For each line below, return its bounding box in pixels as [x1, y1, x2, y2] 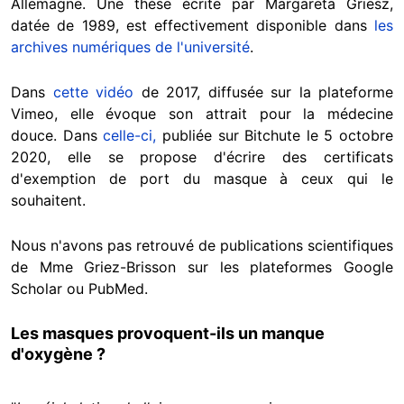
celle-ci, [103, 126, 157, 145]
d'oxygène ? [11, 344, 109, 364]
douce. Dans [11, 126, 104, 145]
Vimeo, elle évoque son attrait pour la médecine [11, 105, 393, 124]
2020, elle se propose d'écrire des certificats [11, 148, 393, 167]
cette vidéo [52, 83, 142, 102]
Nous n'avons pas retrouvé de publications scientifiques [11, 236, 393, 255]
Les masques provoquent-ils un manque [11, 324, 325, 344]
